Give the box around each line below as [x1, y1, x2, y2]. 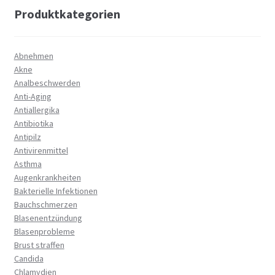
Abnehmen [14, 50, 53, 61]
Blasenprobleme [14, 225, 75, 237]
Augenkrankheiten [14, 171, 81, 183]
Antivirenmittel [14, 144, 68, 156]
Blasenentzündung [14, 212, 82, 223]
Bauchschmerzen [14, 198, 77, 210]
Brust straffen [14, 239, 64, 250]
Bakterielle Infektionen [14, 185, 98, 196]
